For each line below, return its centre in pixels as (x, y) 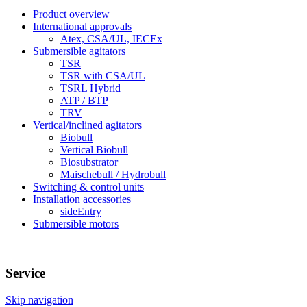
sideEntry (81, 211)
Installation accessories (82, 199)
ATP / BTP (84, 100)
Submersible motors (76, 223)
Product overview (71, 14)
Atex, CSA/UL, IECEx (111, 38)
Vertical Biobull (94, 149)
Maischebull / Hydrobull (113, 174)
